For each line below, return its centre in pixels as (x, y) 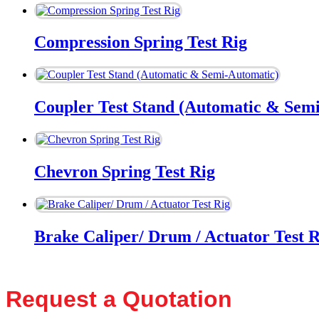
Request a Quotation (119, 299)
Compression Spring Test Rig (141, 42)
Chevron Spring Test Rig (125, 172)
